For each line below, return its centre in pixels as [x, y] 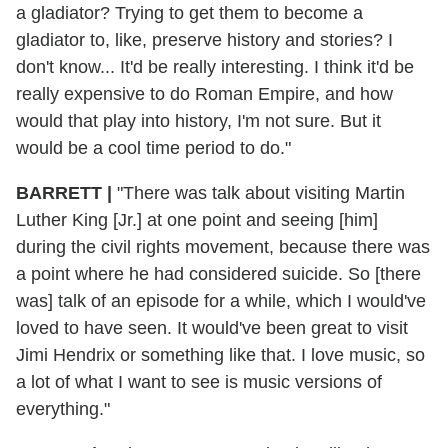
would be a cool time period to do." [153, 147]
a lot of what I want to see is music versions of [199, 381]
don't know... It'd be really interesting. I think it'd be [215, 66]
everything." [63, 408]
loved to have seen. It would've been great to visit [212, 327]
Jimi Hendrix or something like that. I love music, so [220, 354]
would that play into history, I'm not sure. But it [198, 120]
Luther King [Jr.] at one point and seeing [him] [197, 219]
